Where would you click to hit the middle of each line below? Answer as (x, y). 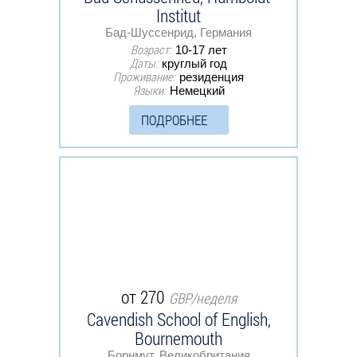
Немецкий (197, 90)
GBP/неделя (202, 298)
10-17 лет (201, 49)
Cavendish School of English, (178, 319)
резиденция (212, 76)
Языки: (149, 90)
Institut (178, 15)
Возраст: (151, 49)
